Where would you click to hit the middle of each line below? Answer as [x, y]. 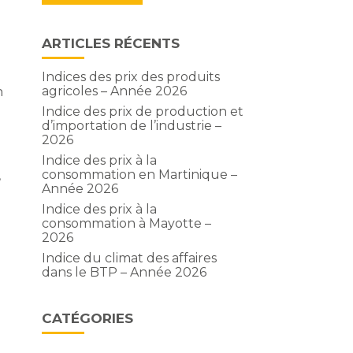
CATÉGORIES [87, 318]
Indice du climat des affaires [129, 258]
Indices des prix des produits [130, 77]
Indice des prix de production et [142, 111]
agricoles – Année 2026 [114, 91]
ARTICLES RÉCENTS [110, 43]
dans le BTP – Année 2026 [124, 272]
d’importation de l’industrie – [131, 126]
